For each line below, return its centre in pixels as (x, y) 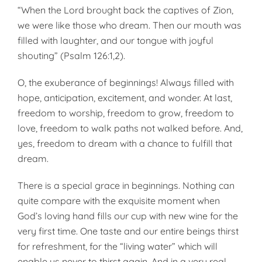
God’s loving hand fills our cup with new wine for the (128, 216)
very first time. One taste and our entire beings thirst (128, 231)
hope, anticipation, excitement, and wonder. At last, (125, 98)
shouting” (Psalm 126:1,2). (71, 56)
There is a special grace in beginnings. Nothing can (126, 185)
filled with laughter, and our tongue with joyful (116, 40)
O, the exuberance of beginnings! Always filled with (126, 82)
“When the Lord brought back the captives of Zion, (125, 10)
